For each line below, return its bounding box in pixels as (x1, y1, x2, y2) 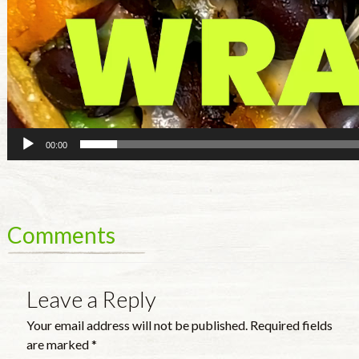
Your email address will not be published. (26, 317, 248, 333)
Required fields (249, 317, 333, 333)
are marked (26, 337, 91, 353)
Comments (6, 221, 115, 249)
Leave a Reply (26, 285, 156, 313)
